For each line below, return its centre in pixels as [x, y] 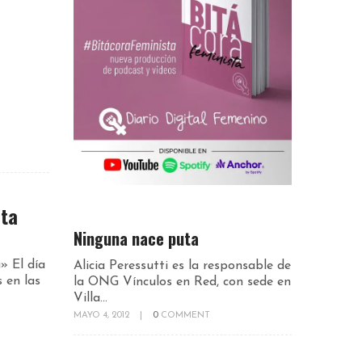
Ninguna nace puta [136, 238]
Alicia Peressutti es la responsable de [182, 265]
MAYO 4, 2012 [103, 315]
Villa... [90, 298]
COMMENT [185, 315]
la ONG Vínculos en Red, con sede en [182, 282]
